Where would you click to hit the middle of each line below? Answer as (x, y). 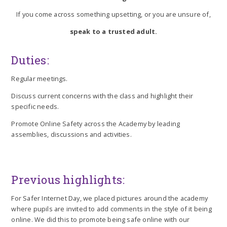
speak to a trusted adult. (113, 32)
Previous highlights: (68, 180)
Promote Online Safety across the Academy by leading (96, 123)
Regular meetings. (40, 79)
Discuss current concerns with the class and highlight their (102, 96)
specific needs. (35, 106)
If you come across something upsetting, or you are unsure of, (113, 14)
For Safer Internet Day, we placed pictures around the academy (110, 198)
